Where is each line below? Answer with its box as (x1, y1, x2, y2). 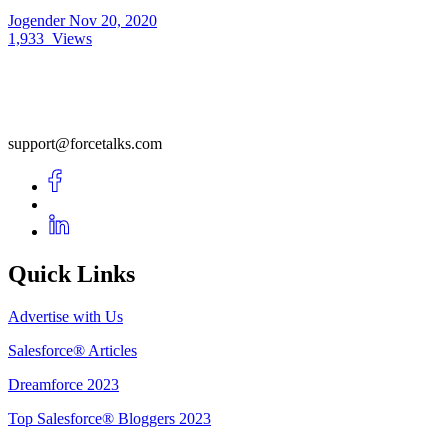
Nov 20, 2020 (69, 12, 157, 30)
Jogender (8, 12, 69, 30)
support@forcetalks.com (8, 135, 162, 153)
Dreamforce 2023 (8, 376, 119, 394)
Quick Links (8, 261, 135, 288)
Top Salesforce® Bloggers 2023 (8, 410, 211, 428)
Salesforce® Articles (8, 342, 137, 360)
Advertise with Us (8, 308, 123, 326)
